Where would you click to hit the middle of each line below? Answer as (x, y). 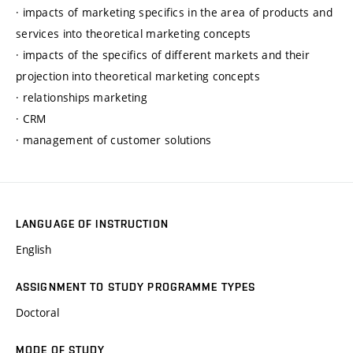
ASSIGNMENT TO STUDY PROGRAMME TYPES (136, 287)
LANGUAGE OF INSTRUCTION (92, 224)
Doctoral (37, 313)
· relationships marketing (82, 98)
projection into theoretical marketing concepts (138, 76)
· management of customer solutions (114, 140)
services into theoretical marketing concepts (134, 34)
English (33, 250)
